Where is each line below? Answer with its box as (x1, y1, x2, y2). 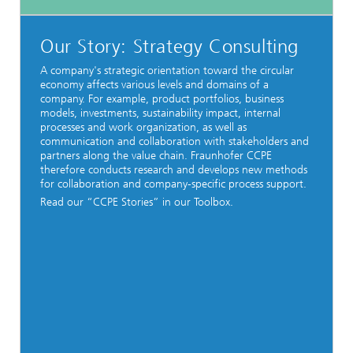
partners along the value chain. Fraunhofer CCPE (40, 148, 272, 162)
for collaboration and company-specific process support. (40, 176, 307, 191)
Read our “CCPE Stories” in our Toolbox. (40, 195, 233, 209)
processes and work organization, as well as (40, 120, 247, 134)
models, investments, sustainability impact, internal (40, 106, 281, 120)
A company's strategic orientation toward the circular (40, 63, 294, 77)
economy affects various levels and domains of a (40, 77, 269, 91)
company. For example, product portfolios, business (40, 91, 284, 106)
